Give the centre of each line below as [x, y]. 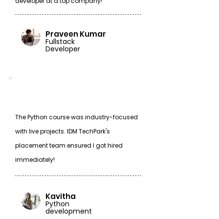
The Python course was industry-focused [77, 117]
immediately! [35, 160]
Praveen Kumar [76, 34]
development [69, 211]
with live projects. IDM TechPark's [63, 131]
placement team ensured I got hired [69, 145]
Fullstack [60, 42]
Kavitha [61, 196]
